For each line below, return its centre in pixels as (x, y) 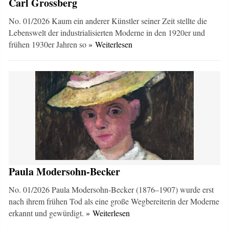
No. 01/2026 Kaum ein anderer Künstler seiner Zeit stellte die (108, 21)
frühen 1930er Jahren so (49, 44)
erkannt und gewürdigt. (48, 213)
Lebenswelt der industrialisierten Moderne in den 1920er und (107, 32)
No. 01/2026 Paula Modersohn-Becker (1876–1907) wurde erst (111, 189)
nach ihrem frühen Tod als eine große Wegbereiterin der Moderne (114, 201)
